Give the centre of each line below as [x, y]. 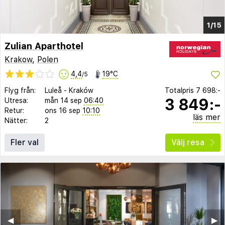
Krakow [18, 60]
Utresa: [16, 101]
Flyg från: [20, 91]
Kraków [81, 91]
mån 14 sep [63, 101]
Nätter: [16, 121]
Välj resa [188, 143]
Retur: [14, 111]
